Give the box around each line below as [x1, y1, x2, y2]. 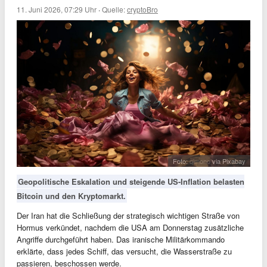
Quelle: [102, 4, 127, 14]
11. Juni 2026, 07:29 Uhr [17, 4, 97, 14]
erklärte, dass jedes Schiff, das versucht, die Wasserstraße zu [17, 246, 232, 257]
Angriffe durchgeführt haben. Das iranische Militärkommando [17, 234, 225, 246]
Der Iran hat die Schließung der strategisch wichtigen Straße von [17, 210, 240, 222]
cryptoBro [127, 4, 158, 14]
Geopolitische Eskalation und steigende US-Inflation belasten [18, 176, 244, 188]
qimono [190, 156, 210, 166]
